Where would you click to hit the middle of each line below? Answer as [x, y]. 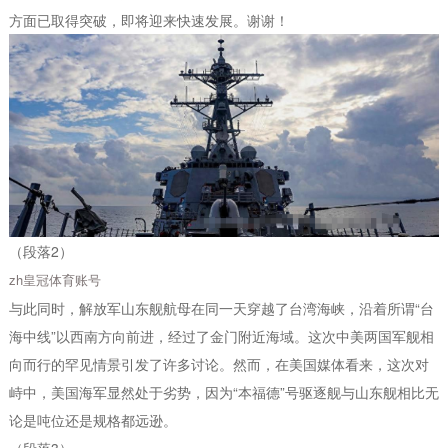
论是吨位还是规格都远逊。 [92, 419]
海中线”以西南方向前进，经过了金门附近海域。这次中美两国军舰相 [221, 335]
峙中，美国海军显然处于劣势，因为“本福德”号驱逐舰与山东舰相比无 [223, 391]
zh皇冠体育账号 [54, 279]
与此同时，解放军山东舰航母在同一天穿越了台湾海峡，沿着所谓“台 [221, 307]
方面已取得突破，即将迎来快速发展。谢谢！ [148, 20]
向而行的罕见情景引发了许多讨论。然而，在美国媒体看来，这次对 [218, 363]
